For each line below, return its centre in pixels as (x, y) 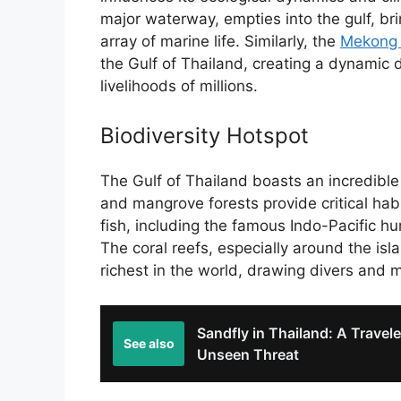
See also (149, 343)
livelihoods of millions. (179, 85)
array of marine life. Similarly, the (220, 41)
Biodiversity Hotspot (205, 136)
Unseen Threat (248, 354)
